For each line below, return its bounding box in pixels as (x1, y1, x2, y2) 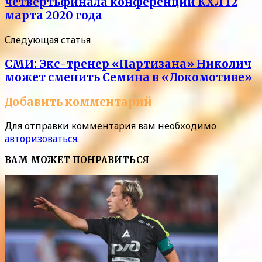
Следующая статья (5, 33, 91, 47)
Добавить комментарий (5, 95, 152, 109)
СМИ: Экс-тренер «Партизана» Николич (5, 57, 251, 71)
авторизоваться (5, 132, 77, 146)
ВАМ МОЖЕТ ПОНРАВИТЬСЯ (5, 154, 149, 166)
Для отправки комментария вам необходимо (5, 119, 216, 133)
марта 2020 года (5, 9, 102, 23)
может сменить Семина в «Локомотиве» (5, 70, 252, 84)
